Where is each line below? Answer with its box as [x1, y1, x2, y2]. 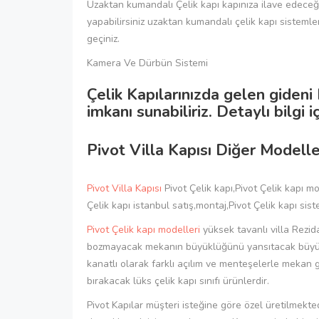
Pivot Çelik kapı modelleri [87, 222, 200, 236]
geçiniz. [87, 31, 120, 46]
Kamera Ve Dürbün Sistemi [87, 56, 208, 70]
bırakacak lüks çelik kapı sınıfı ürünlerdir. [87, 273, 269, 288]
